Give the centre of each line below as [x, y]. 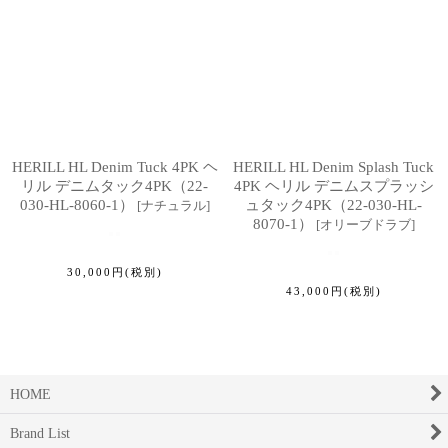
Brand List [40, 433]
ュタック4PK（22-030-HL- [333, 204]
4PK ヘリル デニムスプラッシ [333, 185]
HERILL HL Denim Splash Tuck [333, 166]
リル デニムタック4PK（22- [114, 185]
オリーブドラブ [365, 224]
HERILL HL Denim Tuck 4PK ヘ [114, 166]
